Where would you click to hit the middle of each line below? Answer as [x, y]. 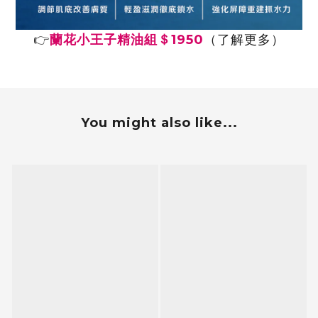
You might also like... [159, 123]
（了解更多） [244, 40]
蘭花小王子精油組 [104, 40]
